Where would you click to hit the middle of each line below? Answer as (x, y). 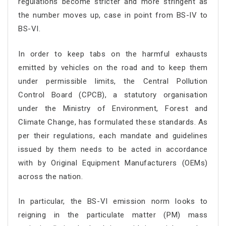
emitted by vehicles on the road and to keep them (113, 67)
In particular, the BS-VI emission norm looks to (113, 202)
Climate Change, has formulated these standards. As (113, 122)
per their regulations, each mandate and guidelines (113, 135)
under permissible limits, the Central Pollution (113, 81)
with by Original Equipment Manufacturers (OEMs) (113, 163)
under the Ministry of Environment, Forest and (113, 108)
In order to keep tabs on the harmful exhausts (113, 54)
